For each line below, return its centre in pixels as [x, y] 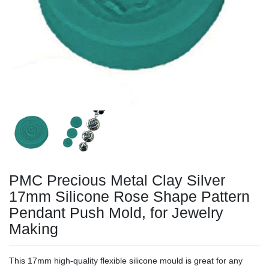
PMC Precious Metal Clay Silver [117, 180]
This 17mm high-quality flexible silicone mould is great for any [126, 260]
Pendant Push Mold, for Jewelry [116, 212]
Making [34, 228]
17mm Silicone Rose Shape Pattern [129, 196]
